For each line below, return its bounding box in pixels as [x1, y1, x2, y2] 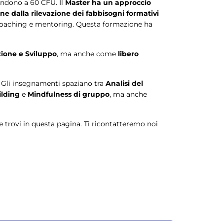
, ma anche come [57, 49, 118, 59]
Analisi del [106, 79, 143, 88]
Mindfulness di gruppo [28, 90, 110, 99]
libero [118, 49, 139, 59]
